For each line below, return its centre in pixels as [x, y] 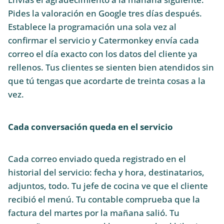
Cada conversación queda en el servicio [90, 126]
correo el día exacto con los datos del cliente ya [103, 54]
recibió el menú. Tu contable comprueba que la [104, 199]
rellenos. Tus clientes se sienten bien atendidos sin [111, 67]
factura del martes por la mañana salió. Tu [94, 213]
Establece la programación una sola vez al [92, 27]
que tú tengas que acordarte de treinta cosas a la [107, 81]
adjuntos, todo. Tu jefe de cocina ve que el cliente [108, 186]
